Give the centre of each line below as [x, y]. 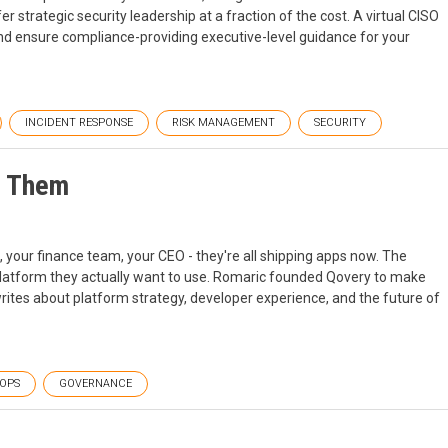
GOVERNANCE [95, 384]
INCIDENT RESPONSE [79, 123]
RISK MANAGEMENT [223, 123]
